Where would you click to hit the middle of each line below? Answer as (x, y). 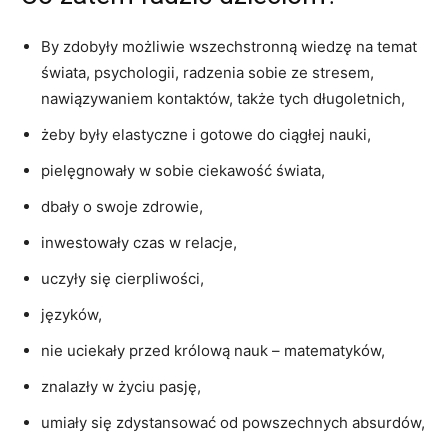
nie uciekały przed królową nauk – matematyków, (213, 350)
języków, (71, 314)
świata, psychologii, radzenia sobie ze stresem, (207, 72)
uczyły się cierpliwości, (122, 278)
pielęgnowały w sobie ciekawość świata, (183, 170)
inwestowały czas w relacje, (139, 242)
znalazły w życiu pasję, (121, 386)
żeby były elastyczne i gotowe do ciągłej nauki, (206, 134)
